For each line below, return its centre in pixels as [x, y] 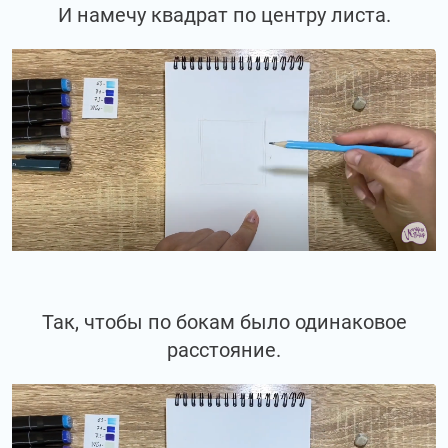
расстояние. [224, 349]
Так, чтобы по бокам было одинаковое [224, 321]
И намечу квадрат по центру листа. [224, 14]
